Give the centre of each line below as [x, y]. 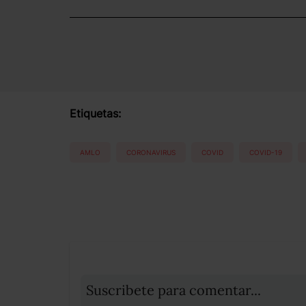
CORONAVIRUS [151, 152]
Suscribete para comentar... [173, 290]
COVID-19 [266, 152]
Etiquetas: [95, 114]
